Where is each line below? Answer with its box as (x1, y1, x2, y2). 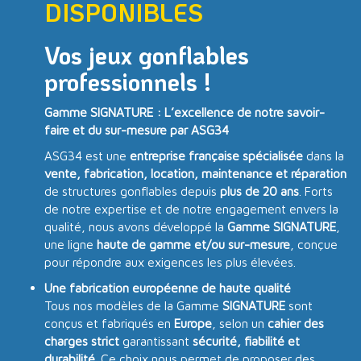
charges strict (44, 333, 119, 348)
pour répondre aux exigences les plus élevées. (44, 254, 296, 269)
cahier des (268, 315, 324, 330)
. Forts (299, 183, 333, 198)
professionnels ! (44, 65, 211, 98)
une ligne (44, 236, 97, 251)
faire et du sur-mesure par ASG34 (44, 122, 229, 137)
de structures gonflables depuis (44, 183, 220, 198)
